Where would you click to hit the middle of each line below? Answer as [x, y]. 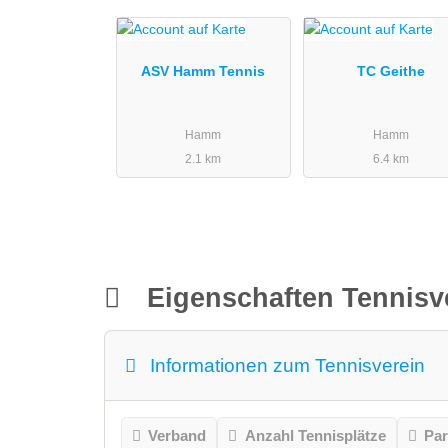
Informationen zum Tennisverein [288, 366]
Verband [177, 436]
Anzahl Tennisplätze [315, 436]
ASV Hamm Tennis [203, 71]
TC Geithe [390, 71]
